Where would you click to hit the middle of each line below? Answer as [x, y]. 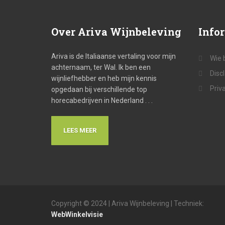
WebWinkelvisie [77, 214]
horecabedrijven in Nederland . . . [102, 100]
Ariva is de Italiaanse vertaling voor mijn [114, 56]
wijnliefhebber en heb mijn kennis [104, 78]
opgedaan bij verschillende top [99, 89]
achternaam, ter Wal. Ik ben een [101, 67]
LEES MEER [80, 130]
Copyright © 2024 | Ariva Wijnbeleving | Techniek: [128, 203]
